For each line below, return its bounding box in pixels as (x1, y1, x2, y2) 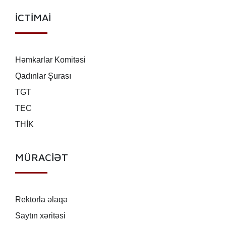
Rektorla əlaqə (15, 195, 68, 204)
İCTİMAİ (15, 12, 51, 24)
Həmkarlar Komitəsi (15, 55, 86, 65)
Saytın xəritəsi (15, 211, 66, 220)
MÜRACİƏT (15, 151, 68, 163)
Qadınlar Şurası (15, 72, 71, 81)
